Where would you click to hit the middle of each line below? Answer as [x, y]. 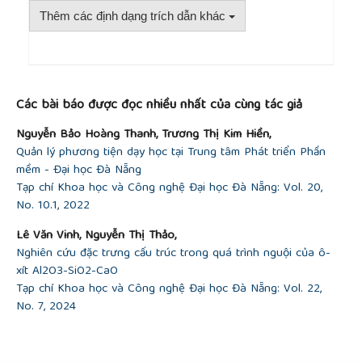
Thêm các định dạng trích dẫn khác [134, 16]
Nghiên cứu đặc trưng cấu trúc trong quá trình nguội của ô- [173, 254]
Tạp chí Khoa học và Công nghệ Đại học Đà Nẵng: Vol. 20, [169, 189]
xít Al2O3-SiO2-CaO [67, 272]
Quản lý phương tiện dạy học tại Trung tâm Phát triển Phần [171, 153]
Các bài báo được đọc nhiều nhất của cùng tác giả [159, 106]
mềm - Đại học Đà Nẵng [79, 171]
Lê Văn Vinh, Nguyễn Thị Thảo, [96, 236]
